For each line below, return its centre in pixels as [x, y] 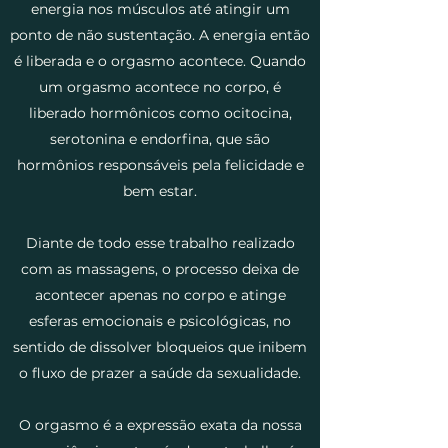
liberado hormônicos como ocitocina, [160, 112]
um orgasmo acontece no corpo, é [160, 86]
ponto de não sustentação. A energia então [160, 34]
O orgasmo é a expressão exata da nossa [160, 424]
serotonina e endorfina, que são [160, 138]
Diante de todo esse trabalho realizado [160, 242]
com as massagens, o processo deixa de [160, 268]
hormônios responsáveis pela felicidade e [160, 164]
